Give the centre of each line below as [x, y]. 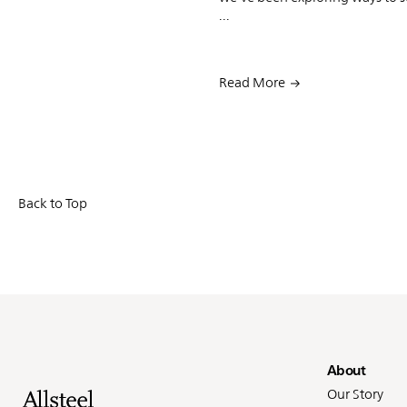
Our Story [355, 393]
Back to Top [53, 203]
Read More [252, 82]
